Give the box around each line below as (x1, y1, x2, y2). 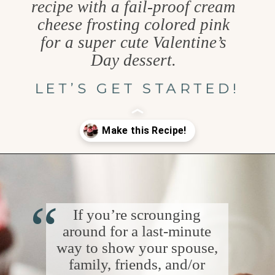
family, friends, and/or (69, 255, 206, 273)
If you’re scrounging (73, 206, 201, 223)
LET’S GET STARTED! (34, 80, 241, 97)
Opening (34, 166, 68, 176)
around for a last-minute (63, 222, 212, 239)
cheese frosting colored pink (37, 15, 230, 34)
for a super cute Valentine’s (40, 33, 227, 52)
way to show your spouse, (56, 239, 218, 256)
